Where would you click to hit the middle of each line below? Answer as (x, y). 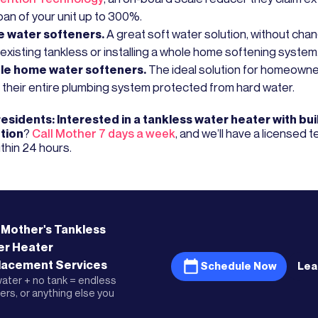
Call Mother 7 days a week (103, 133)
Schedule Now (238, 266)
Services (80, 264)
